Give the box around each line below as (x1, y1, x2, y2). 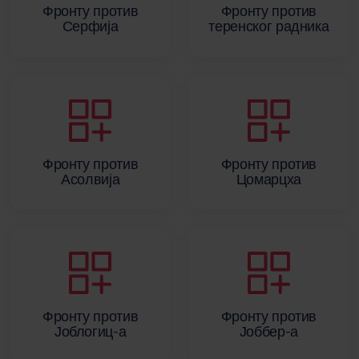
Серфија (62, 17, 119, 35)
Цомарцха (236, 169, 301, 188)
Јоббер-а (239, 322, 298, 341)
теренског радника (208, 17, 329, 35)
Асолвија (61, 169, 120, 188)
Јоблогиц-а (54, 322, 127, 341)
